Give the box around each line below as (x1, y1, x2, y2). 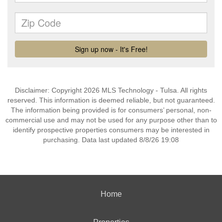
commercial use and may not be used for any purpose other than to (5, 116, 217, 124)
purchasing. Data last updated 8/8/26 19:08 (43, 136, 179, 144)
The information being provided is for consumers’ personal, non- (10, 106, 212, 114)
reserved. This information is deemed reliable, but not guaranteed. (7, 96, 215, 104)
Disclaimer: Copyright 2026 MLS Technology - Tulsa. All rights (15, 86, 207, 94)
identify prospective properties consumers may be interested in (12, 126, 210, 134)
